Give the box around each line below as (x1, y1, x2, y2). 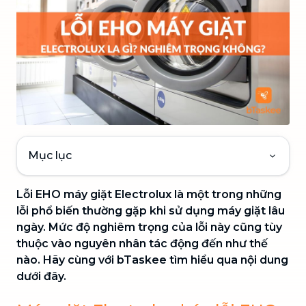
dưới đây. (16, 269, 66, 283)
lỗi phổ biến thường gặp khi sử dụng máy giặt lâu (16, 204, 285, 217)
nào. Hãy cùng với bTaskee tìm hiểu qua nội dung (16, 253, 288, 266)
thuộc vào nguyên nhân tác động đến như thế (16, 236, 268, 250)
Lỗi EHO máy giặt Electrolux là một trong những (16, 187, 281, 201)
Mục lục (28, 148, 72, 162)
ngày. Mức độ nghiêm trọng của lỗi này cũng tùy (16, 220, 282, 234)
